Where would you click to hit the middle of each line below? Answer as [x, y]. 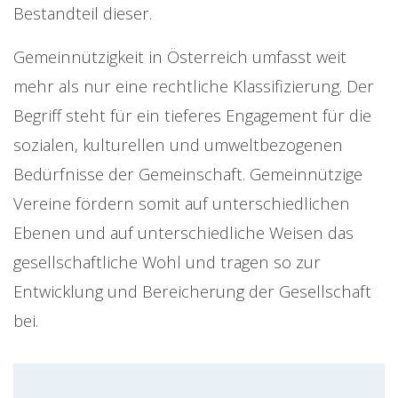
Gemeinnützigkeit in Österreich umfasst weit [180, 57]
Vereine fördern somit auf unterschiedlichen [182, 203]
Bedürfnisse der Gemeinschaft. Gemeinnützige [188, 174]
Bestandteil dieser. [83, 13]
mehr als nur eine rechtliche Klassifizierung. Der [194, 86]
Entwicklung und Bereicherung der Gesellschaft [192, 291]
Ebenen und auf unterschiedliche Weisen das [183, 233]
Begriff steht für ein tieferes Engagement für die [192, 115]
